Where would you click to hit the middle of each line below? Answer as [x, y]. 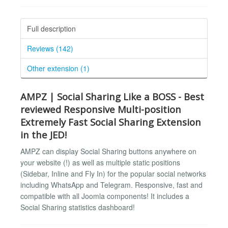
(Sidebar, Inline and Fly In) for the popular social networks [113, 174]
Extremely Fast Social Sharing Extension [111, 122]
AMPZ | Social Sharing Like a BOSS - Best [112, 96]
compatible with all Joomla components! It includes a [105, 196]
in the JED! [44, 134]
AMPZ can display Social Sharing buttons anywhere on [108, 151]
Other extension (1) [58, 68]
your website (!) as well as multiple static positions [100, 163]
